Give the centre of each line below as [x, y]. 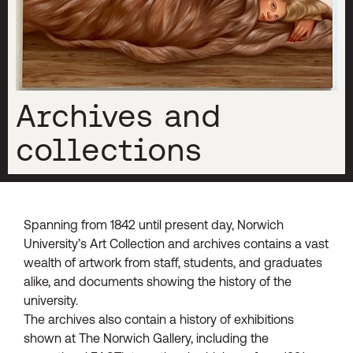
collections [109, 150]
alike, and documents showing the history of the [158, 282]
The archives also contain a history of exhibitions [159, 320]
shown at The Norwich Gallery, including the [146, 338]
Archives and [118, 116]
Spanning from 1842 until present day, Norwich [154, 225]
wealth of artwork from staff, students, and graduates [173, 263]
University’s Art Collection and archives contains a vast [176, 244]
